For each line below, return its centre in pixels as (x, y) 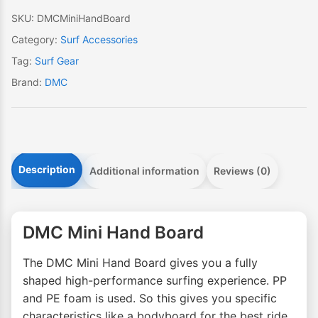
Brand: (28, 82)
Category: (36, 40)
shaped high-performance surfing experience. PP (155, 281)
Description (47, 170)
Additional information (144, 171)
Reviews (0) (242, 171)
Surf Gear (57, 61)
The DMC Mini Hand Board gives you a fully (140, 263)
